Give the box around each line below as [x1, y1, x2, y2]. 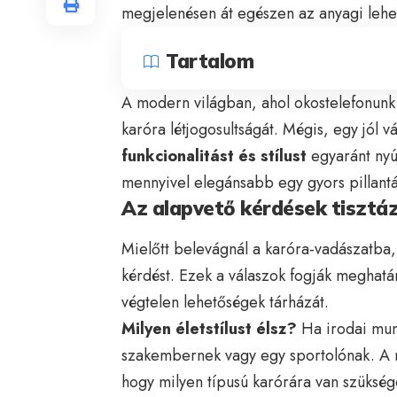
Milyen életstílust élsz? [121, 316, 297, 340]
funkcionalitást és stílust [121, 144, 307, 168]
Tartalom [166, 49, 253, 74]
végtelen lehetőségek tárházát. [121, 290, 329, 314]
